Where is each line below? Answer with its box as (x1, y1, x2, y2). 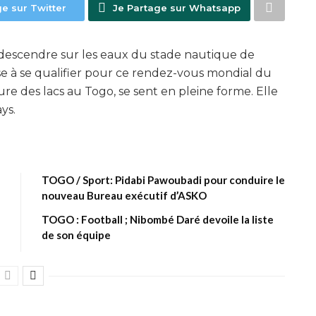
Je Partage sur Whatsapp (112, 2, 241, 13)
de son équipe (42, 229, 111, 241)
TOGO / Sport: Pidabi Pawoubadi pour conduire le (42, 174, 285, 186)
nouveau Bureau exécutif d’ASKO (42, 189, 207, 202)
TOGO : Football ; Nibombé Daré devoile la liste (42, 213, 274, 226)
